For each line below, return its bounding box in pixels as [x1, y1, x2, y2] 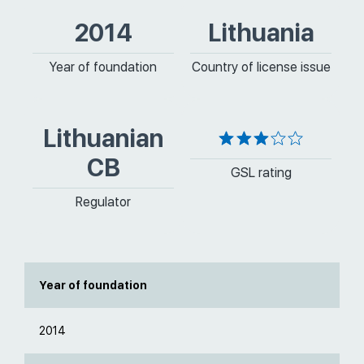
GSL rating [230, 165, 292, 180]
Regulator [76, 194, 131, 210]
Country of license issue [191, 59, 331, 75]
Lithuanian [43, 123, 163, 153]
